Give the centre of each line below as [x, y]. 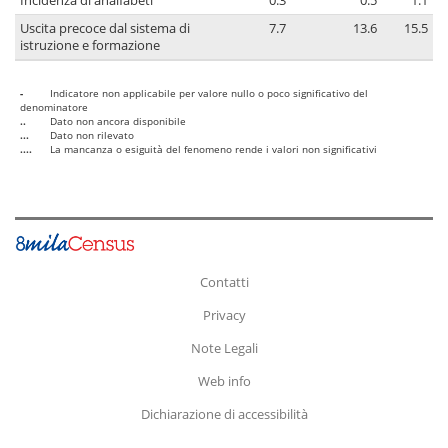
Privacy [224, 314]
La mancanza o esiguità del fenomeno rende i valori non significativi [213, 149]
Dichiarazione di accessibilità [224, 413]
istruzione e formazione [90, 46]
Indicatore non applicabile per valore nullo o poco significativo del [209, 93]
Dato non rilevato [92, 135]
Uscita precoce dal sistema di [105, 29]
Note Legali [224, 347]
